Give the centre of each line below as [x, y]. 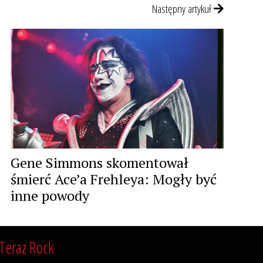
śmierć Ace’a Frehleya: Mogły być [114, 179]
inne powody [50, 196]
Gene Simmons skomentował [100, 163]
